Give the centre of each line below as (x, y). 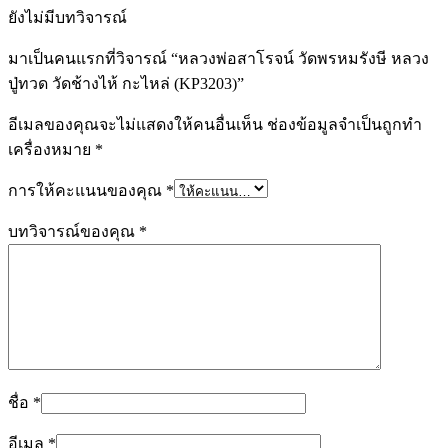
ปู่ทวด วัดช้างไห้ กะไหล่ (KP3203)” (126, 84)
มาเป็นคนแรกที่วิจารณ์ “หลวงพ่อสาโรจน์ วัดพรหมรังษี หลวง (218, 59)
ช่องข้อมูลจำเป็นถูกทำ (344, 125)
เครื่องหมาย (51, 150)
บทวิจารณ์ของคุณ (73, 232)
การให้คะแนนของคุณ (87, 191)
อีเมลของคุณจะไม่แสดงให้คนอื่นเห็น (135, 125)
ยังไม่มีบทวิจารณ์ (67, 18)
